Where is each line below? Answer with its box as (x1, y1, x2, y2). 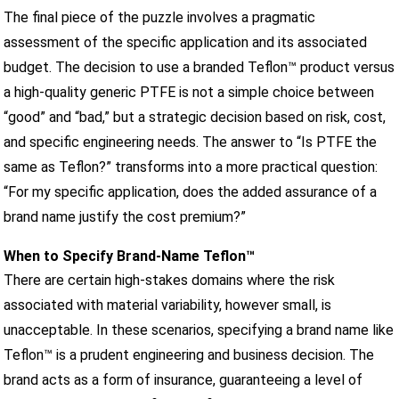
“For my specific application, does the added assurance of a (4, 183, 378, 200)
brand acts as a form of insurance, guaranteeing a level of (4, 370, 363, 388)
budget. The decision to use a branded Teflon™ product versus (4, 58, 395, 76)
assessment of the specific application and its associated (4, 33, 368, 51)
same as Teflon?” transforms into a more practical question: (4, 158, 379, 175)
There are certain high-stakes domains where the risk (4, 271, 336, 289)
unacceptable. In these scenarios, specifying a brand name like (4, 321, 395, 338)
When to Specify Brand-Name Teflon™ (4, 247, 256, 265)
